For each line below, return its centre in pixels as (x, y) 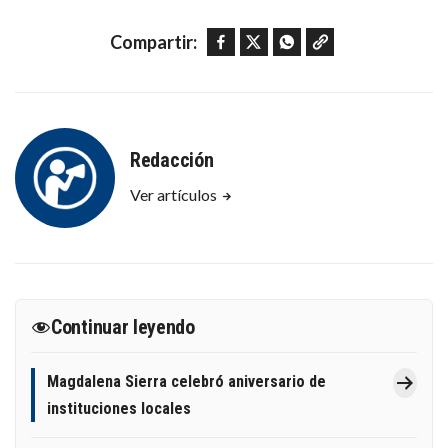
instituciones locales (119, 409)
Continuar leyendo (123, 326)
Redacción (172, 159)
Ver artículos (175, 194)
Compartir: (153, 41)
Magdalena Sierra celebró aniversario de (186, 382)
